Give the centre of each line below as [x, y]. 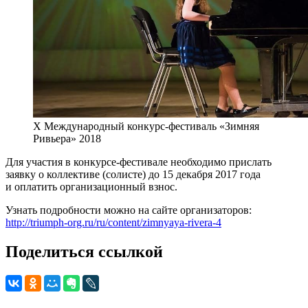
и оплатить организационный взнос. [91, 187]
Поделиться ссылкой [84, 252]
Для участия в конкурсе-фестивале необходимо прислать [139, 162]
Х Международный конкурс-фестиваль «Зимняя [146, 126]
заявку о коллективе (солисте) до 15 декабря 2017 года [133, 175]
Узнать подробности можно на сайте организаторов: [129, 210]
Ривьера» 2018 [67, 139]
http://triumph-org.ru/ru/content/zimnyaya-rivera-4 [113, 223]
